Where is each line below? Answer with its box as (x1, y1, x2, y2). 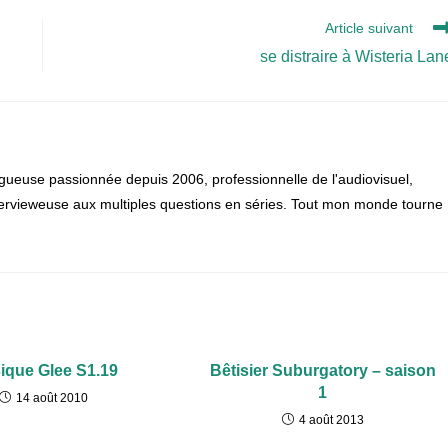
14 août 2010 (15, 390, 88, 405)
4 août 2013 (298, 412, 364, 427)
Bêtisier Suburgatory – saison (209, 361, 436, 379)
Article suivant (324, 19, 413, 36)
